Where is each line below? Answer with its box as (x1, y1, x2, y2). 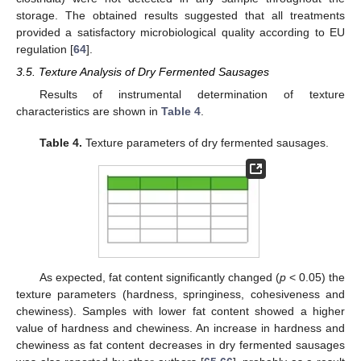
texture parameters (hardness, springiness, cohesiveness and (16, 288, 345, 301)
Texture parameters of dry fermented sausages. (81, 135, 329, 149)
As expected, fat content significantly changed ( (39, 271, 280, 284)
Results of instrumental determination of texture (39, 88, 345, 102)
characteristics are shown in (16, 105, 161, 118)
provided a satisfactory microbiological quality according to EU (16, 26, 345, 39)
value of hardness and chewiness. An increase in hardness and (16, 322, 345, 335)
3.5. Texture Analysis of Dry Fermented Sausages (16, 65, 269, 79)
